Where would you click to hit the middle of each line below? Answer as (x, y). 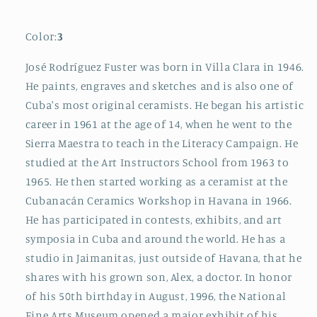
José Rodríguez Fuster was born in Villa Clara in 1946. (165, 67)
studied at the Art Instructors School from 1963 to (157, 162)
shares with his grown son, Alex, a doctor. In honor (158, 277)
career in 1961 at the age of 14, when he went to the (158, 124)
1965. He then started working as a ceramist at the (156, 181)
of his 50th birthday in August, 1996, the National (156, 296)
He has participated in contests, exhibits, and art (154, 219)
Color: (41, 37)
